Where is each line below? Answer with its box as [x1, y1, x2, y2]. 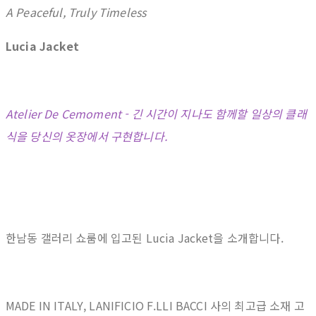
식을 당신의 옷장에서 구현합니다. [6, 128, 167, 145]
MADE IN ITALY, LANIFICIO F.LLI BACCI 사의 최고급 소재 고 [6, 297, 305, 315]
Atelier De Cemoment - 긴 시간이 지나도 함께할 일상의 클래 [6, 105, 307, 123]
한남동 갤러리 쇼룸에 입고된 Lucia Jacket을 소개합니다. [6, 229, 284, 247]
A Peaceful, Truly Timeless [6, 4, 147, 21]
